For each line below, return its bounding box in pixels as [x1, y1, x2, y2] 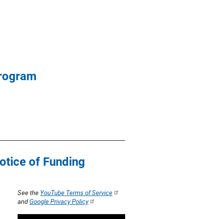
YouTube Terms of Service [40, 188, 112, 197]
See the [18, 188, 40, 197]
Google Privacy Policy [29, 197, 88, 206]
